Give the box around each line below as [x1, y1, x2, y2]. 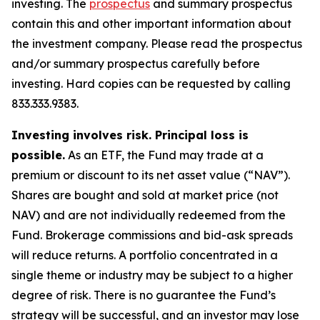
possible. [11, 148, 65, 162]
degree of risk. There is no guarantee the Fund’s [11, 288, 276, 302]
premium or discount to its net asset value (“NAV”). [11, 168, 290, 182]
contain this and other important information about [11, 16, 291, 31]
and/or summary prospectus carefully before [11, 56, 260, 71]
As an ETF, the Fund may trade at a [65, 148, 264, 162]
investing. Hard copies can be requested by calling [11, 76, 291, 91]
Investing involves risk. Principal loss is [11, 128, 249, 142]
